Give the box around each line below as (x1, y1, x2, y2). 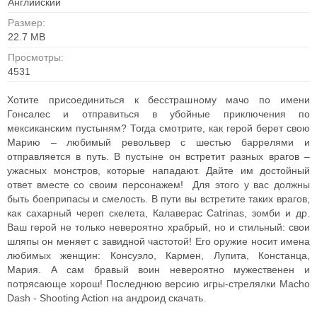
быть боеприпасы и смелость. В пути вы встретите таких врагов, (7, 193, 310, 204)
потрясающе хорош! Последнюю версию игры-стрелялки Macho (7, 278, 310, 289)
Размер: (8, 17, 45, 28)
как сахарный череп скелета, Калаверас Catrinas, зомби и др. (7, 207, 310, 219)
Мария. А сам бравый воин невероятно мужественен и (7, 264, 310, 275)
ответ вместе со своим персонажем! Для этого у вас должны (7, 179, 310, 190)
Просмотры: (8, 52, 64, 63)
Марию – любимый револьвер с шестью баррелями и (7, 137, 310, 148)
